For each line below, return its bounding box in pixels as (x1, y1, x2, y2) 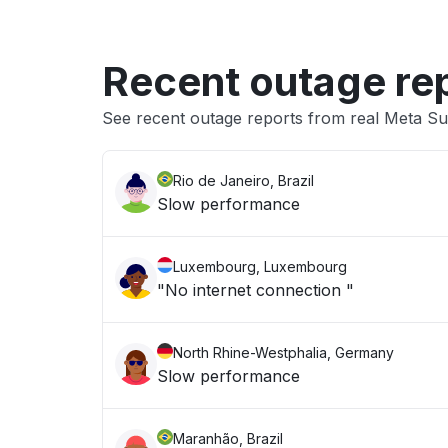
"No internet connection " (157, 280, 354, 300)
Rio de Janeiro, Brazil (173, 172, 314, 189)
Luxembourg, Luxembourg (173, 258, 347, 275)
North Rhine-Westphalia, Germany (173, 344, 394, 361)
